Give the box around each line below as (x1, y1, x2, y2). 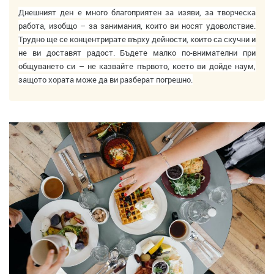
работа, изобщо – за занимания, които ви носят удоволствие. (18, 20, 256, 32)
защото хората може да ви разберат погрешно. (18, 74, 193, 86)
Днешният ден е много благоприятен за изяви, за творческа (18, 7, 256, 18)
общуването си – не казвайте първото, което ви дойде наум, (18, 61, 256, 72)
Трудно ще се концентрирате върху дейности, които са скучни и (18, 34, 256, 45)
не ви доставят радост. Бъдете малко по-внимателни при (18, 47, 256, 59)
